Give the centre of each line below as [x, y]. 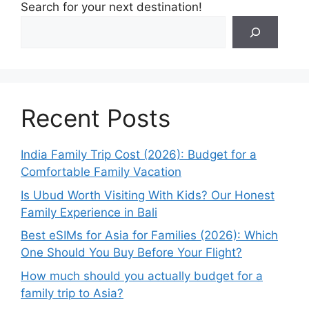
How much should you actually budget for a [142, 276]
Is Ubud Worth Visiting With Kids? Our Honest [148, 195]
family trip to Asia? [72, 293]
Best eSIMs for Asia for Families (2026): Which [149, 236]
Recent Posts [96, 118]
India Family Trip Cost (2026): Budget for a [139, 155]
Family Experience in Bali [89, 212]
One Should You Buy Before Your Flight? [131, 253]
